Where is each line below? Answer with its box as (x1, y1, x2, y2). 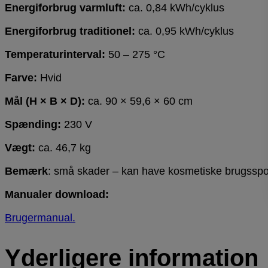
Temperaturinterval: (5, 48, 105, 61)
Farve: (5, 72, 37, 84)
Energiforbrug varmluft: (5, 2, 126, 14)
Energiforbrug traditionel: (5, 25, 135, 38)
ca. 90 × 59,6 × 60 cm (85, 95, 193, 108)
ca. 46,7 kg (35, 142, 91, 154)
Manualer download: (5, 188, 112, 201)
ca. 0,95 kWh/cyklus (135, 25, 234, 38)
